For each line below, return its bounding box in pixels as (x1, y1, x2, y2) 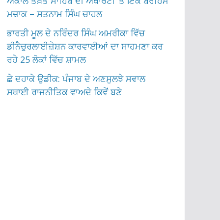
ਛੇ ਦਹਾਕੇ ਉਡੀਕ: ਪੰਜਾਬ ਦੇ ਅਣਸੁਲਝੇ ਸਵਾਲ (7, 72, 146, 84)
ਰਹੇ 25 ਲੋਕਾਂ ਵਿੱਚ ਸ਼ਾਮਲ (7, 53, 86, 65)
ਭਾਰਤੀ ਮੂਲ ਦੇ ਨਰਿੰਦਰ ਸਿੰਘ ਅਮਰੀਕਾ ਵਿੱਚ (7, 27, 145, 39)
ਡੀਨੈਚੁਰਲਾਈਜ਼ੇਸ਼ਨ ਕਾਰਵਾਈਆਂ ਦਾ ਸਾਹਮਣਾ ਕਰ (7, 40, 164, 52)
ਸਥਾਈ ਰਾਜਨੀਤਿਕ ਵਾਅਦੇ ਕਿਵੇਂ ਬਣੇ (7, 85, 122, 98)
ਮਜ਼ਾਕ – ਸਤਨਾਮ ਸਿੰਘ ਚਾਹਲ (7, 7, 103, 20)
